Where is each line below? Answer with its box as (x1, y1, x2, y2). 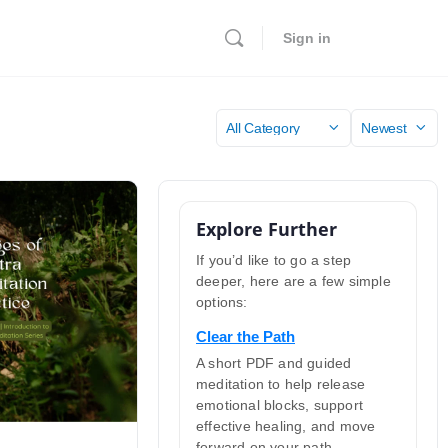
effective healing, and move (196, 418, 376, 434)
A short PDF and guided (196, 355, 352, 371)
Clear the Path (196, 328, 295, 345)
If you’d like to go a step (196, 252, 352, 268)
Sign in (283, 30, 331, 46)
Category (215, 129, 283, 149)
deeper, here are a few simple (196, 273, 391, 289)
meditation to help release (196, 376, 366, 392)
